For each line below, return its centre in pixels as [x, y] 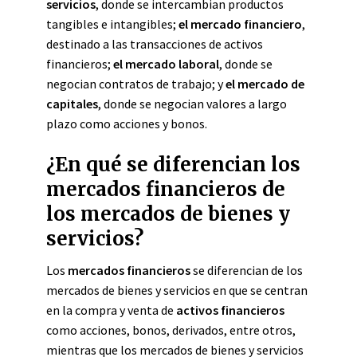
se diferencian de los [247, 270]
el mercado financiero [240, 24]
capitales [72, 104]
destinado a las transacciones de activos [155, 44]
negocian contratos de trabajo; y [136, 84]
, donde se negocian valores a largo [192, 104]
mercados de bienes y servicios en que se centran [177, 290]
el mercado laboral [166, 64]
